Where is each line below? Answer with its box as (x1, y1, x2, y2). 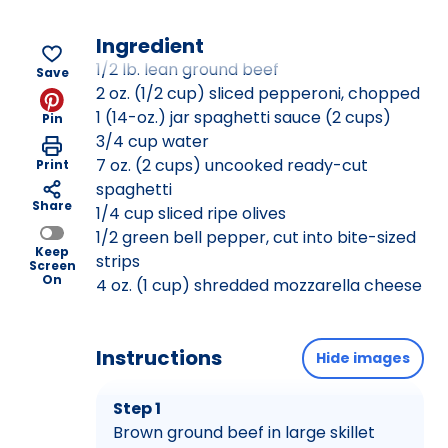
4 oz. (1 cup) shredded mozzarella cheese (96, 273, 422, 297)
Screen (28, 256, 76, 274)
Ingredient (96, 31, 204, 60)
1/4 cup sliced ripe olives (96, 201, 286, 225)
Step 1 (113, 396, 161, 420)
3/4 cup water (96, 129, 209, 153)
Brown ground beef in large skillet (113, 420, 375, 444)
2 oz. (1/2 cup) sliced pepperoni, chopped (96, 81, 420, 105)
